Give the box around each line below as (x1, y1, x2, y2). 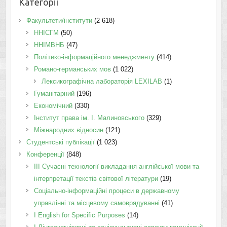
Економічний (33, 101, 72, 109)
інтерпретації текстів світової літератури (33, 174, 158, 182)
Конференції (26, 150, 64, 158)
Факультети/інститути (26, 16, 92, 24)
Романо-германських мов (33, 65, 111, 73)
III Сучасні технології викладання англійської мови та (33, 162, 199, 170)
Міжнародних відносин (33, 126, 103, 134)
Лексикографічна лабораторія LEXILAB (41, 77, 162, 85)
